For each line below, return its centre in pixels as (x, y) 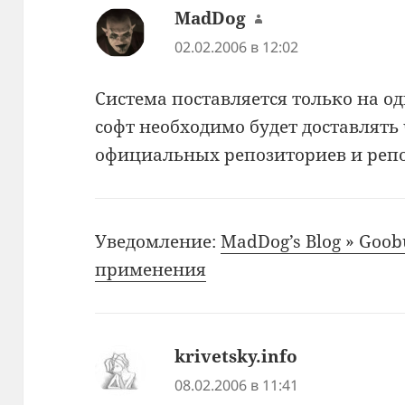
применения (151, 269)
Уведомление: (158, 241)
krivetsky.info (236, 356)
